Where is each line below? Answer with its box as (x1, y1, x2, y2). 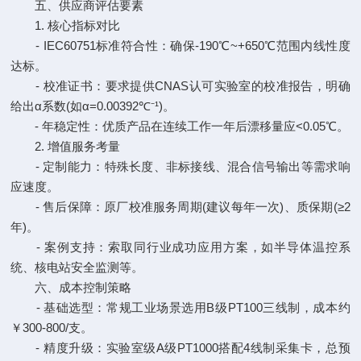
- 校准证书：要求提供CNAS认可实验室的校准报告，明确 (10, 79, 351, 93)
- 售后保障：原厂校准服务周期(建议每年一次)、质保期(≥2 (10, 200, 351, 214)
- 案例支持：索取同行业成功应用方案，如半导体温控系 (10, 240, 351, 254)
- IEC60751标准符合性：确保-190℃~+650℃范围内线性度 (10, 39, 351, 52)
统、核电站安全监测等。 (10, 260, 144, 274)
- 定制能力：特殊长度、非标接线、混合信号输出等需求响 (10, 160, 351, 173)
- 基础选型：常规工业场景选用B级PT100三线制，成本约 (10, 301, 351, 314)
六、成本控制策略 (10, 280, 132, 294)
